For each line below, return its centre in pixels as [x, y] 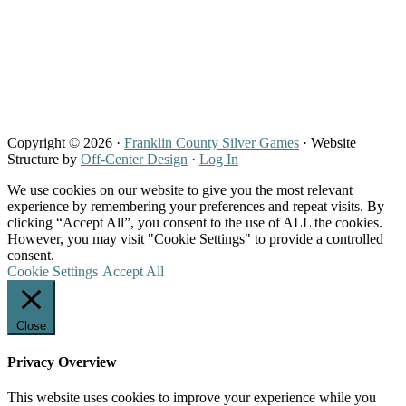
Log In [219, 159]
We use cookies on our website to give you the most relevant [180, 189]
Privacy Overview [62, 362]
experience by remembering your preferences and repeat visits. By [196, 206]
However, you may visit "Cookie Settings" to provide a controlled [195, 238]
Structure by [44, 159]
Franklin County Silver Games [212, 142]
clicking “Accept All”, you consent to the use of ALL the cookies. [195, 222]
